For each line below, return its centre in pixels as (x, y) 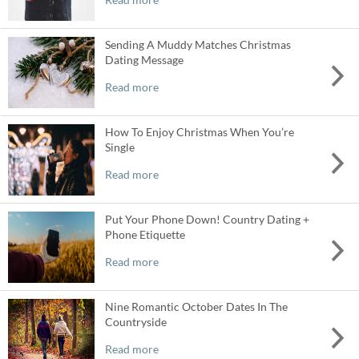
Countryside (135, 322)
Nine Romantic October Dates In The (196, 307)
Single (119, 147)
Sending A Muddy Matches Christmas (198, 45)
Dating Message (144, 60)
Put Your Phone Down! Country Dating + (207, 220)
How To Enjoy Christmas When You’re (199, 132)
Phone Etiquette (145, 235)
